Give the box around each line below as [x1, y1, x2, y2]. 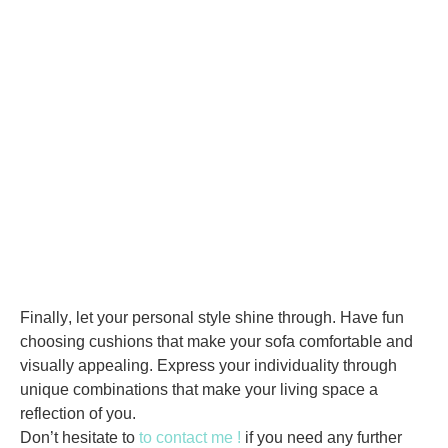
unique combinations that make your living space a [20, 381, 378, 399]
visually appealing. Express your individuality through [20, 357, 397, 375]
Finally [20, 309, 68, 327]
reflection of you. [20, 405, 136, 423]
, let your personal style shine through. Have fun [68, 309, 404, 327]
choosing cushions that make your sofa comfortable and [20, 333, 413, 351]
